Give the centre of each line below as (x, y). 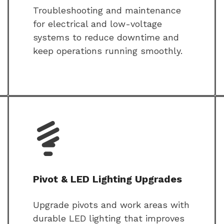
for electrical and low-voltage (97, 24)
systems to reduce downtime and (106, 37)
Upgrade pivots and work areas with (111, 205)
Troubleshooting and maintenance (107, 10)
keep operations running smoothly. (108, 51)
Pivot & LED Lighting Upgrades (107, 179)
